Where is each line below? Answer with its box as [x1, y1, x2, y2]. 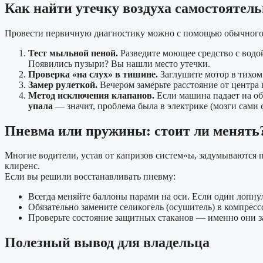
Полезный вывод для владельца [5, 235, 210, 251]
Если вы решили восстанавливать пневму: [5, 171, 176, 182]
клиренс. [5, 161, 40, 171]
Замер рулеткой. [28, 79, 97, 90]
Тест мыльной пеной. [28, 48, 118, 58]
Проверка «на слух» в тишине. [28, 69, 158, 79]
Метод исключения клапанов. [28, 90, 154, 100]
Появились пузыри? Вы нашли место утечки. [28, 58, 210, 69]
